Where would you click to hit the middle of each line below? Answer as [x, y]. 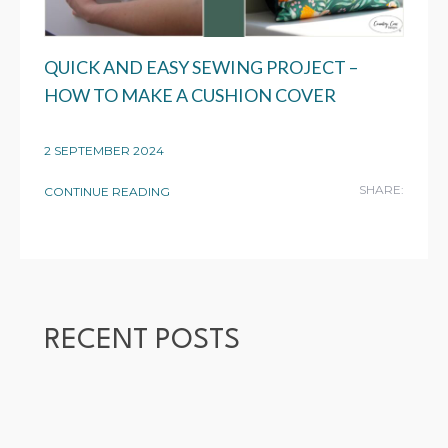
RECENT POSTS [142, 340]
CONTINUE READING [107, 191]
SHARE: [381, 189]
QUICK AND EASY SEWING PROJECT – [201, 66]
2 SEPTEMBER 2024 [104, 150]
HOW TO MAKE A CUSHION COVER [190, 94]
